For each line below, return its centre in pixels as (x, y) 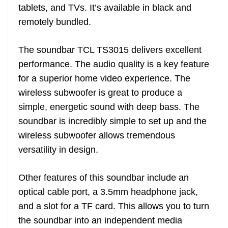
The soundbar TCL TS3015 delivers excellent (110, 50)
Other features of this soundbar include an (104, 178)
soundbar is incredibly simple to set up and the (112, 121)
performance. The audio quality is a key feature (114, 64)
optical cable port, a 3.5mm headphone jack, (108, 192)
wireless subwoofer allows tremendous (97, 136)
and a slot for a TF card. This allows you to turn (114, 206)
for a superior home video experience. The (104, 79)
